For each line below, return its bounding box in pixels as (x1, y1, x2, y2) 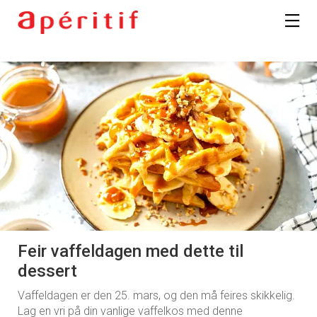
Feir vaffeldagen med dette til (18, 241, 243, 261)
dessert (18, 260, 77, 281)
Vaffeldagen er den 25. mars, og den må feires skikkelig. (18, 288, 295, 302)
